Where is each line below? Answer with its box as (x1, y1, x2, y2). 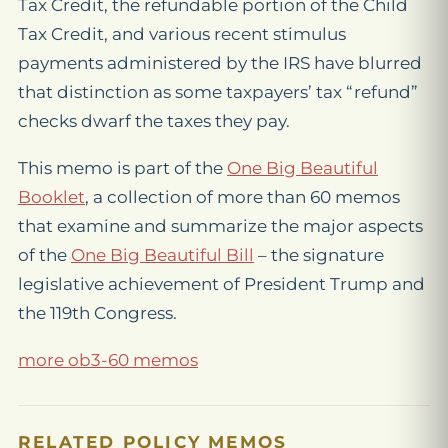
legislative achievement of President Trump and (18, 274, 425, 295)
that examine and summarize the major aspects (18, 216, 423, 237)
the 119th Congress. (18, 303, 177, 324)
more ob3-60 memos (18, 350, 198, 371)
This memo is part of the (18, 158, 227, 179)
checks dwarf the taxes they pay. (18, 111, 290, 132)
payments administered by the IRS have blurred (18, 53, 422, 74)
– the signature (258, 245, 384, 266)
